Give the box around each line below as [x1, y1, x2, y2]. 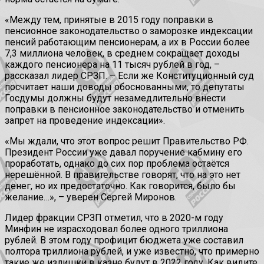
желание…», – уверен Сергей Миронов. [5, 192, 177, 203]
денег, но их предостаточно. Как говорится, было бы [5, 180, 236, 192]
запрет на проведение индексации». [5, 115, 165, 127]
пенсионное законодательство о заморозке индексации [5, 25, 253, 37]
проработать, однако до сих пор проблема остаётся [5, 158, 229, 170]
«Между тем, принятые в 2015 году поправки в [5, 14, 213, 26]
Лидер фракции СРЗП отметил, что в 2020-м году [5, 212, 223, 224]
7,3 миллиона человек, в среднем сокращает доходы [5, 48, 240, 60]
